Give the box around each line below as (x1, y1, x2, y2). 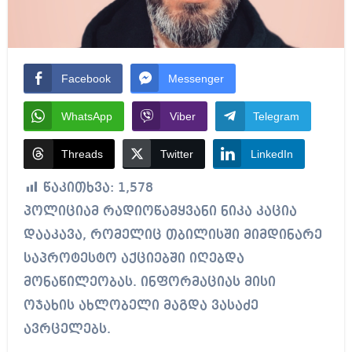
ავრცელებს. (23, 323, 111, 337)
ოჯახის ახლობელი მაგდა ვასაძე (23, 299, 258, 313)
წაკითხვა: (42, 181, 114, 196)
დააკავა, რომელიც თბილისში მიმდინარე (23, 229, 322, 243)
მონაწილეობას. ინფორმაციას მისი (23, 276, 276, 290)
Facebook (60, 72, 111, 86)
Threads (60, 148, 103, 161)
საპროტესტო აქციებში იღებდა (23, 252, 244, 266)
